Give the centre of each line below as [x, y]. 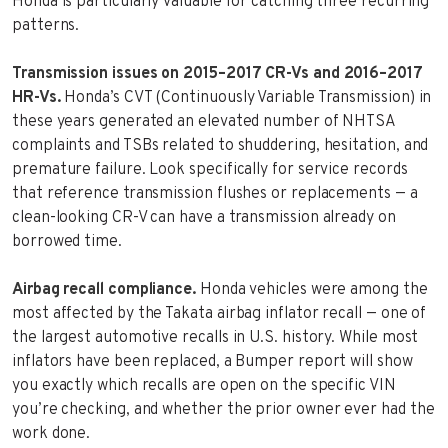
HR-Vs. [36, 97]
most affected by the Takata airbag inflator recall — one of [219, 313]
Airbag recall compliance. [104, 289]
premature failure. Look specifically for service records [210, 169]
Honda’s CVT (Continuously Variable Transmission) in [246, 97]
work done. [51, 433]
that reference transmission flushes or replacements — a [215, 193]
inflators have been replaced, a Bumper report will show [212, 361]
